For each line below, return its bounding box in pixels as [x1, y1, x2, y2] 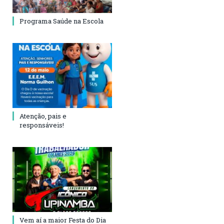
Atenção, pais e [19, 111, 66, 121]
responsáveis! [19, 120, 64, 130]
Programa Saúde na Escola [19, 16, 103, 26]
